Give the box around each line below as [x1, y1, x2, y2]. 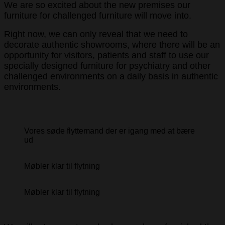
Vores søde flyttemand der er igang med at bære [24, 126, 195, 135]
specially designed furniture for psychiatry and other [4, 60, 210, 71]
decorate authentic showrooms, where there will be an [4, 39, 220, 50]
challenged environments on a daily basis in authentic [4, 71, 218, 81]
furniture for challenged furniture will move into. [4, 10, 191, 21]
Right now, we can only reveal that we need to [4, 29, 188, 39]
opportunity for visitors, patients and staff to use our [4, 50, 209, 60]
